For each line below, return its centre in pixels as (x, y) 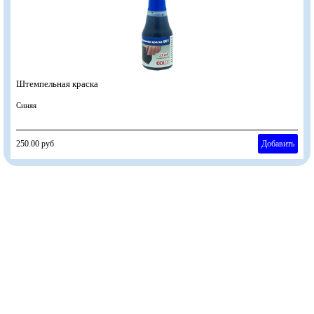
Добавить (278, 144)
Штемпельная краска (57, 84)
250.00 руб (35, 144)
